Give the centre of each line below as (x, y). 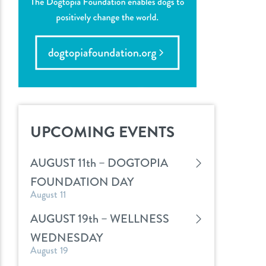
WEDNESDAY (66, 238)
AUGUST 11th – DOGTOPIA (99, 163)
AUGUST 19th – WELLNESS (100, 219)
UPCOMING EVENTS (102, 132)
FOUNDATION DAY (82, 182)
